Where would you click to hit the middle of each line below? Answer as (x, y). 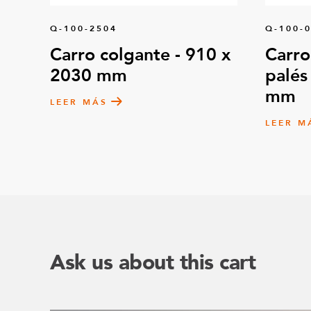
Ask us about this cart (153, 263)
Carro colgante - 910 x (140, 55)
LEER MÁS (79, 102)
